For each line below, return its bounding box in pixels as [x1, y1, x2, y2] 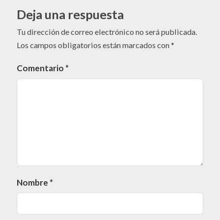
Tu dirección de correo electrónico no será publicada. [17, 27, 197, 36]
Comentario [17, 62, 65, 73]
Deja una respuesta [17, 6, 124, 22]
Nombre [17, 177, 50, 188]
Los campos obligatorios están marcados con [17, 40, 171, 50]
